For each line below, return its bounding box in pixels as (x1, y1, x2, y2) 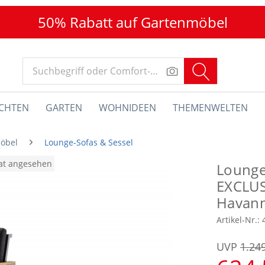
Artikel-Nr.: (216, 214, 262, 225)
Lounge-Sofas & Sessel (44, 137, 133, 148)
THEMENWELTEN (172, 101, 248, 114)
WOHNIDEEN (98, 101, 156, 114)
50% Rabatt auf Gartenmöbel (37, 12, 228, 32)
